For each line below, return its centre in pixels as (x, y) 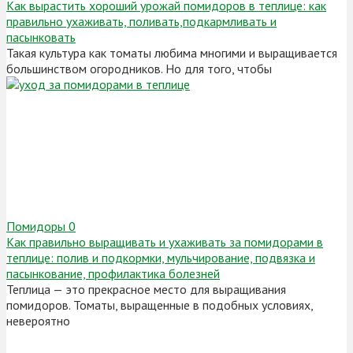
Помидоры (36, 227)
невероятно (38, 321)
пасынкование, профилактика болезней (113, 274)
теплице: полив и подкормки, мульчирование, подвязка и (161, 258)
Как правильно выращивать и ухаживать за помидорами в (165, 242)
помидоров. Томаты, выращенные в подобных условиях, (160, 305)
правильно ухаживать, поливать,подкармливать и (141, 22)
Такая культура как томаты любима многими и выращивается (172, 53)
